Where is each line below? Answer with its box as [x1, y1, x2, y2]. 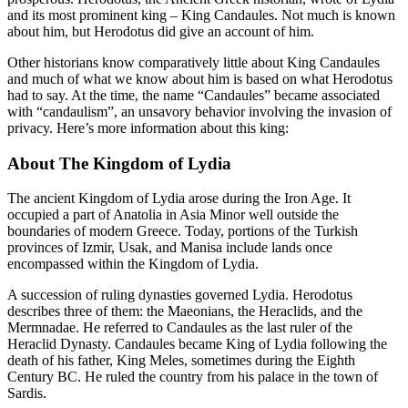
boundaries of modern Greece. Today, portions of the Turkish [7, 223, 358, 240]
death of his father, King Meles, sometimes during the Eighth [7, 352, 355, 369]
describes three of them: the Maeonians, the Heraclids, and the [7, 303, 362, 320]
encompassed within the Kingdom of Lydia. [7, 256, 259, 272]
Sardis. [7, 385, 46, 402]
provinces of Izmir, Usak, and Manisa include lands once [7, 240, 332, 256]
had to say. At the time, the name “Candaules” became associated [7, 87, 380, 103]
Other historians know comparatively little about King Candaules [7, 54, 380, 70]
